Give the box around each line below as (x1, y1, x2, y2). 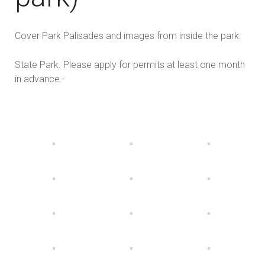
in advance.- (15, 73, 65, 85)
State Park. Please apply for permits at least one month (15, 59, 245, 71)
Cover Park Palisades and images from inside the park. (15, 30, 241, 42)
